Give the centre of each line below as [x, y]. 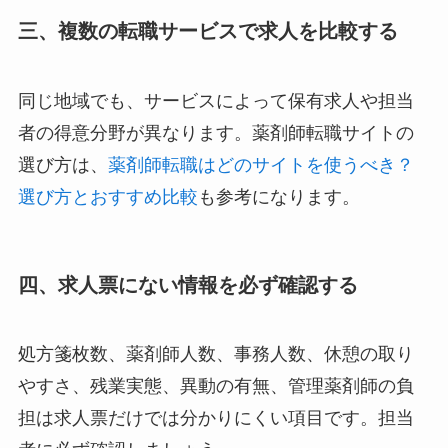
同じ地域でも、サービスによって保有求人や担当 [215, 100]
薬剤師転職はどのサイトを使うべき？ [260, 164]
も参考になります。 [278, 196]
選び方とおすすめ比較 [107, 196]
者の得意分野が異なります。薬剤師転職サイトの [215, 132]
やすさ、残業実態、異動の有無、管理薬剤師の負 [215, 386]
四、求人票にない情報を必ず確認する [187, 284]
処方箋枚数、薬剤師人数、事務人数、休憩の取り [215, 354]
